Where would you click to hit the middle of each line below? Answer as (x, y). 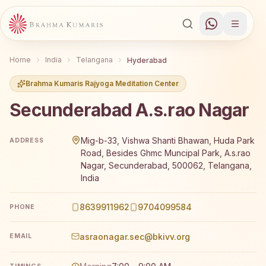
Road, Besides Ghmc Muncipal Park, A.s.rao (166, 153)
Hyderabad (147, 60)
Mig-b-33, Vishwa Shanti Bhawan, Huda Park (168, 141)
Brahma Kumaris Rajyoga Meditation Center (102, 83)
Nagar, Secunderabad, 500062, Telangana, (166, 166)
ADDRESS (27, 140)
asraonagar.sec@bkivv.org (135, 236)
